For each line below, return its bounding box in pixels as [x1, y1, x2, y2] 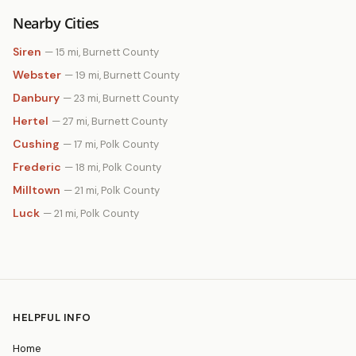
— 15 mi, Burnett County [44, 45, 159, 59]
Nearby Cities [13, 14, 99, 33]
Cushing [13, 137, 60, 151]
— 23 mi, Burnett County [63, 91, 179, 105]
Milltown [13, 183, 60, 197]
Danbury [13, 91, 60, 105]
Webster [13, 68, 61, 82]
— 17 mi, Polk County [63, 137, 159, 151]
